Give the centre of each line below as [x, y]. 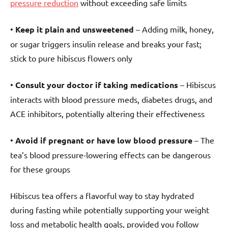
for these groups [40, 169]
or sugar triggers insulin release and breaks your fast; [106, 44]
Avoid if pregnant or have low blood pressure [104, 140]
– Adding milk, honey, [174, 29]
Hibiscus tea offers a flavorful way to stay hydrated [102, 195]
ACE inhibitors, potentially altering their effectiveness [107, 113]
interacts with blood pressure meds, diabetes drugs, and [111, 99]
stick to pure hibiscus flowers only [71, 58]
